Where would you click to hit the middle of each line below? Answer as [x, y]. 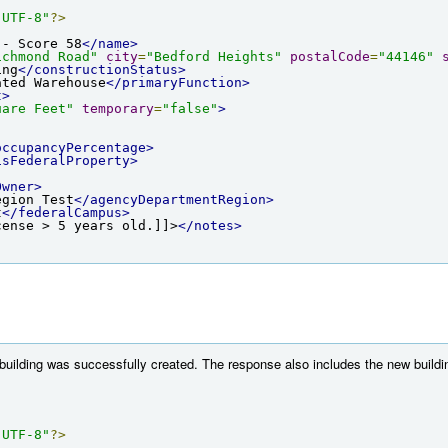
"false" [190, 108]
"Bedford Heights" [214, 56]
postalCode [330, 56]
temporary [118, 108]
